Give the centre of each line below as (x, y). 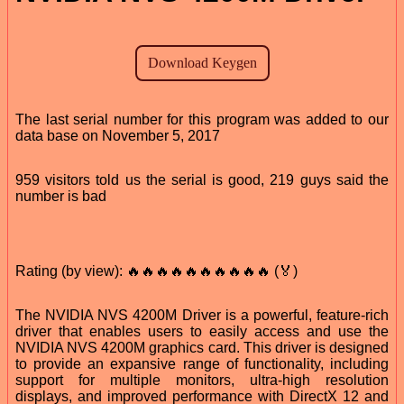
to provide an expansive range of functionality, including (202, 363)
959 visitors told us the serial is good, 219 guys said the (202, 179)
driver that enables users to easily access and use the (202, 331)
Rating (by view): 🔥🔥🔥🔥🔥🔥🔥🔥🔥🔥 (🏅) (156, 271)
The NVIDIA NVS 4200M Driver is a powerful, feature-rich (202, 315)
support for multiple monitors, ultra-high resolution (202, 380)
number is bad (61, 196)
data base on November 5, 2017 (118, 135)
